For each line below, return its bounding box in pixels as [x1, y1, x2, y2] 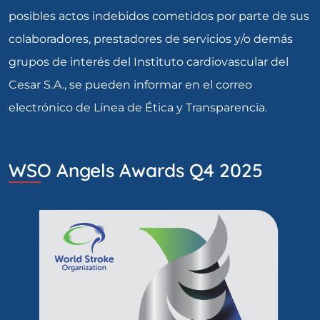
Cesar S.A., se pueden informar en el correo [9, 77, 252, 91]
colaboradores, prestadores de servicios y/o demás [9, 31, 293, 46]
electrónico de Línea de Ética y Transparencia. [9, 100, 267, 114]
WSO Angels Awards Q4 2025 [9, 158, 263, 182]
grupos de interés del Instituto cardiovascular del [9, 54, 289, 69]
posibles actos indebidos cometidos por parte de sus [9, 9, 309, 23]
